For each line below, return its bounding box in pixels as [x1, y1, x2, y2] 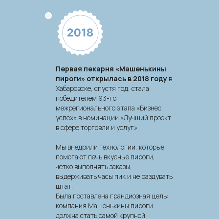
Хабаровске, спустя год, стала [56, 84, 149, 93]
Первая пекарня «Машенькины [56, 64, 166, 73]
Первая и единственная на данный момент [16, 147, 133, 155]
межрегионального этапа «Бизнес [56, 103, 161, 112]
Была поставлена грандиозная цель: [56, 191, 168, 200]
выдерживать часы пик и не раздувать [56, 172, 173, 181]
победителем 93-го [56, 93, 116, 103]
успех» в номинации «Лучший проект [56, 113, 171, 122]
